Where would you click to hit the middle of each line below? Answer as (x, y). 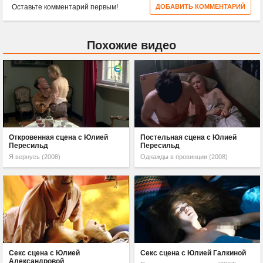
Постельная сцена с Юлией (188, 137)
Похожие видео (131, 45)
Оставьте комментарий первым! (65, 7)
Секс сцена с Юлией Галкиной (193, 253)
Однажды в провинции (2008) (184, 156)
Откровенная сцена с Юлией (59, 137)
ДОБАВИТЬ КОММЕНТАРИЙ (200, 7)
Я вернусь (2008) (35, 156)
